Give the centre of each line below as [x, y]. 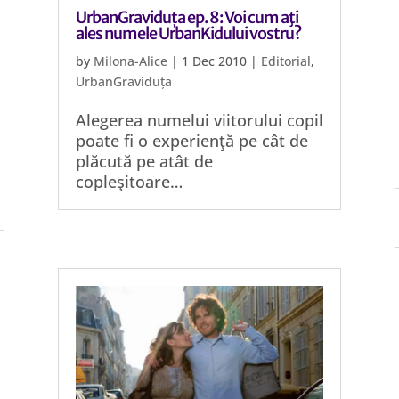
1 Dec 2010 [214, 61]
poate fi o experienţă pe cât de [191, 141]
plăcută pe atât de [144, 161]
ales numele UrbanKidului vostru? [188, 33]
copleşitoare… [129, 182]
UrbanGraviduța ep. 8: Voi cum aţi [187, 17]
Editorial [285, 61]
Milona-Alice [130, 61]
